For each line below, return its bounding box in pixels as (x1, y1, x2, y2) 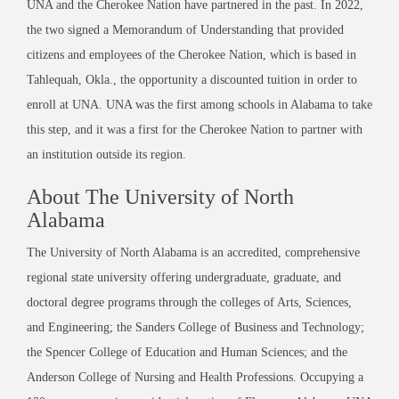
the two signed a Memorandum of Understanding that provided (27, 22, 344, 37)
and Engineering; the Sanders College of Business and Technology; (27, 320, 364, 334)
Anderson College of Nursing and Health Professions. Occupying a (27, 370, 363, 384)
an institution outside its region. (27, 147, 186, 161)
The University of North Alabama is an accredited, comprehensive (27, 245, 360, 259)
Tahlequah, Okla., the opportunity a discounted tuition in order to (27, 72, 357, 86)
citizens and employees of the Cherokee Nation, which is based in (27, 47, 356, 61)
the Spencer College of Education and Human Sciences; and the (27, 345, 347, 359)
